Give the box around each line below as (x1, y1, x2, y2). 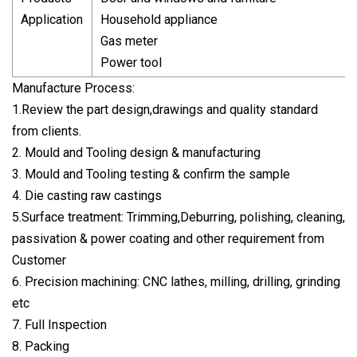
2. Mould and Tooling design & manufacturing (12, 144, 261, 160)
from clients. (12, 123, 81, 139)
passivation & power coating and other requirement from (12, 230, 324, 246)
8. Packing (12, 338, 69, 354)
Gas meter (100, 33, 158, 49)
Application (21, 11, 83, 27)
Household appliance (100, 11, 218, 27)
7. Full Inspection (12, 316, 107, 332)
